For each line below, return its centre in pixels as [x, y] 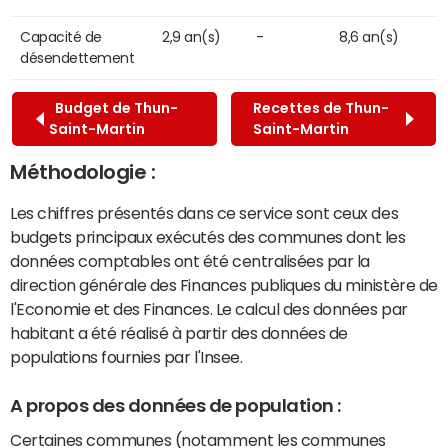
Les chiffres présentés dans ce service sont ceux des [204, 212]
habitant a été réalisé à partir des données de [179, 332]
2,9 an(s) [191, 36]
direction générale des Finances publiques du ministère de [224, 284]
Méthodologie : [83, 171]
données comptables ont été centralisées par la [190, 260]
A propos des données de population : [175, 405]
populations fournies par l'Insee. [126, 356]
